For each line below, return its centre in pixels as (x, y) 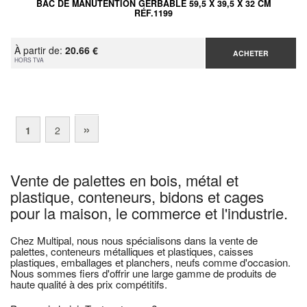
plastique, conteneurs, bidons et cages (137, 197)
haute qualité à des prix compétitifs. (89, 284)
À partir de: (40, 50)
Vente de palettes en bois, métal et (124, 180)
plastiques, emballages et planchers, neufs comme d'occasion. (150, 262)
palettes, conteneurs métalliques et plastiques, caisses (132, 251)
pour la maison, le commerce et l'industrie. (149, 213)
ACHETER (251, 53)
